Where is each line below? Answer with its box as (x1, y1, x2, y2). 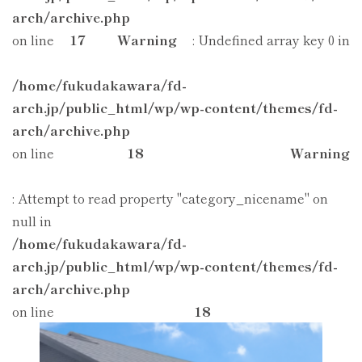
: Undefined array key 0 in (192, 30, 350, 49)
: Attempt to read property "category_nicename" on (12, 188, 328, 208)
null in (12, 211, 52, 230)
